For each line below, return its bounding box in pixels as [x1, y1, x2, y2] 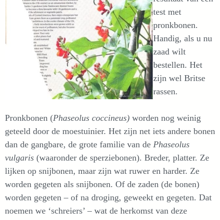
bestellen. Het [153, 60, 202, 70]
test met [153, 7, 181, 17]
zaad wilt [153, 47, 186, 56]
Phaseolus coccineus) [53, 113, 132, 123]
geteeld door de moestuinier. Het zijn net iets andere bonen [5, 126, 215, 136]
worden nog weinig [132, 113, 201, 123]
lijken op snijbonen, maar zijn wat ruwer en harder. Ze [5, 166, 199, 176]
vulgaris [5, 153, 36, 163]
